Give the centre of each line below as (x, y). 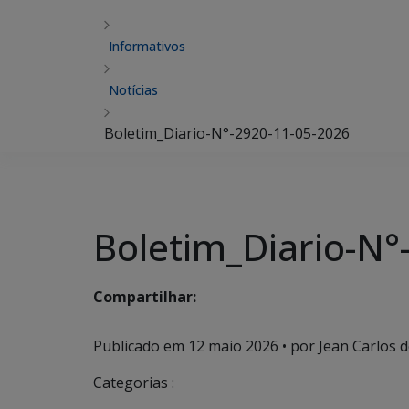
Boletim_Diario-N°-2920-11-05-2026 (227, 133)
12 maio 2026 (233, 346)
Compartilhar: (145, 297)
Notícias (133, 90)
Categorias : (134, 383)
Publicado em (141, 346)
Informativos (147, 46)
